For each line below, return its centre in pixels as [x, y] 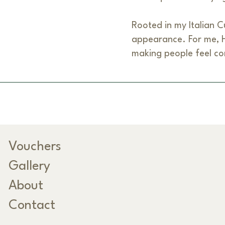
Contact [32, 206]
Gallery [29, 166]
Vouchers [35, 147]
